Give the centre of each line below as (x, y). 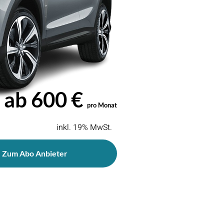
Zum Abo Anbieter (34, 153)
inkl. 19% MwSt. (84, 127)
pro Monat (102, 105)
